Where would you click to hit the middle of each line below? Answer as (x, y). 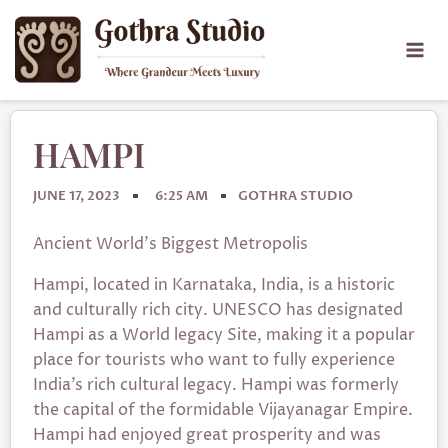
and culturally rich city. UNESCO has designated (218, 310)
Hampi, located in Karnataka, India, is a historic (214, 285)
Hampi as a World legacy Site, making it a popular (224, 335)
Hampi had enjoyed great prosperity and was (207, 435)
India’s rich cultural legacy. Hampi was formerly (216, 385)
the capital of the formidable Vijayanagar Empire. (223, 410)
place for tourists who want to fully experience (214, 360)
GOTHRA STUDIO (295, 196)
